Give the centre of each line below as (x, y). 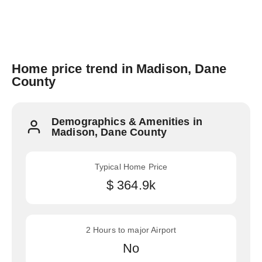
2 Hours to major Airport (131, 230)
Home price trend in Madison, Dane (119, 69)
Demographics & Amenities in (127, 122)
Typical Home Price (131, 167)
